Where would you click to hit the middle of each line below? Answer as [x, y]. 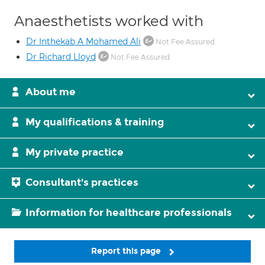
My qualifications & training [95, 122]
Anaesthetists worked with [109, 21]
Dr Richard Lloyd [61, 57]
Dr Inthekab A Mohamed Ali [83, 41]
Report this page [127, 251]
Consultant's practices [82, 182]
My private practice [75, 152]
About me [51, 92]
